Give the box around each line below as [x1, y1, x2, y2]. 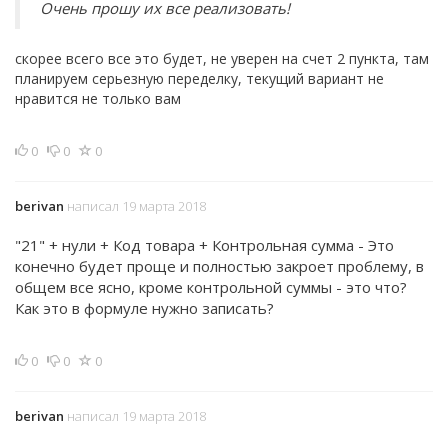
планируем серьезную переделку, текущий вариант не [15, 69, 384, 88]
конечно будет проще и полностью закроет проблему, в [15, 256, 424, 276]
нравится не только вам [15, 89, 181, 108]
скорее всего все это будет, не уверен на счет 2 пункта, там [15, 49, 429, 68]
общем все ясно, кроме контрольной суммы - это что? [15, 277, 407, 297]
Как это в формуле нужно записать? [15, 298, 274, 318]
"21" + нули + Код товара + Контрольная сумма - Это [15, 235, 394, 255]
